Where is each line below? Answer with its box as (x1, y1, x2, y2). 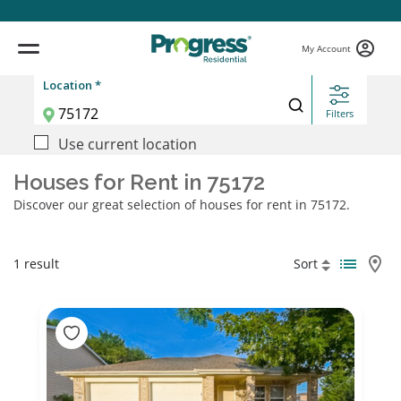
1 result (13, 254, 59, 272)
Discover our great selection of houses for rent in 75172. (13, 196, 350, 213)
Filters (325, 107, 354, 120)
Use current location (58, 134, 198, 154)
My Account (302, 41, 351, 55)
